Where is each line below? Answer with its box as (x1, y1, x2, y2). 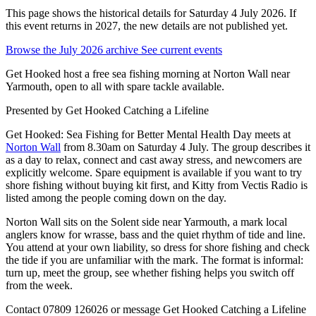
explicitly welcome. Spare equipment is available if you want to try (6, 166, 302, 178)
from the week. (6, 279, 73, 291)
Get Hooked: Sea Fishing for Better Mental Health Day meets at (6, 128, 291, 140)
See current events (141, 43, 222, 56)
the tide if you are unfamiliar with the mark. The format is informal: (6, 253, 303, 266)
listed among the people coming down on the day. (6, 191, 226, 204)
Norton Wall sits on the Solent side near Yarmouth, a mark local (6, 215, 287, 228)
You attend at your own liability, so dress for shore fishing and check (6, 241, 310, 253)
